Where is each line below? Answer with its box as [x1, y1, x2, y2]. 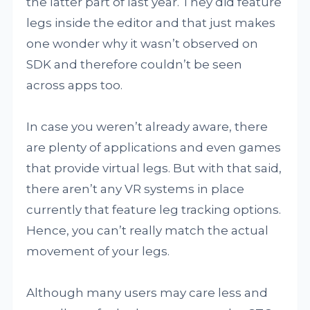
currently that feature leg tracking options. [26, 203, 282, 217]
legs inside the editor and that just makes [26, 16, 276, 30]
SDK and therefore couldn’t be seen [26, 57, 243, 72]
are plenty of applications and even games [26, 140, 282, 155]
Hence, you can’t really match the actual [26, 224, 269, 238]
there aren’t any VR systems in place [26, 182, 245, 197]
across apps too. [26, 78, 123, 93]
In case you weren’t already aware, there [26, 120, 268, 134]
